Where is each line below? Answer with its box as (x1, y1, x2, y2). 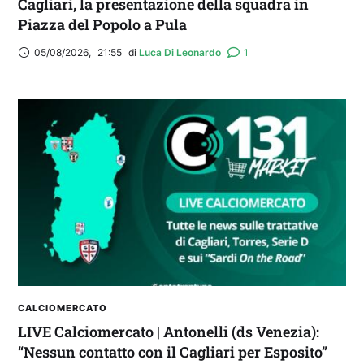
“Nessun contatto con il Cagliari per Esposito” (18, 342, 327, 362)
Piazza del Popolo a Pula (18, 15, 187, 35)
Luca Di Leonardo (139, 45, 221, 58)
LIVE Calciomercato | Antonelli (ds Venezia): (18, 322, 319, 342)
